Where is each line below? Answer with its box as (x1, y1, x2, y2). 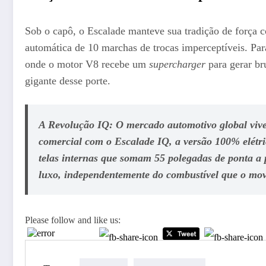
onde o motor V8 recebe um (25, 58, 149, 71)
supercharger (149, 58, 205, 71)
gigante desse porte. (25, 75, 110, 87)
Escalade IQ (114, 135, 169, 147)
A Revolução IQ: (38, 118, 113, 131)
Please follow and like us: (25, 215, 121, 226)
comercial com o (38, 135, 115, 147)
